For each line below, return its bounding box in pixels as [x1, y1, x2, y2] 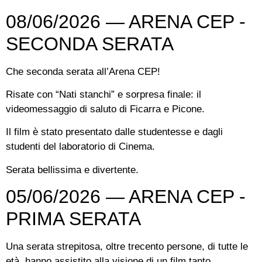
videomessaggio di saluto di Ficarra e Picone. [6, 104, 205, 115]
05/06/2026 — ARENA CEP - [6, 186, 246, 208]
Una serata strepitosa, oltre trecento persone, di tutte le [6, 241, 248, 253]
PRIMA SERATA [6, 208, 141, 230]
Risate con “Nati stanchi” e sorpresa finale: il [6, 89, 201, 101]
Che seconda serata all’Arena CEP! [6, 65, 160, 77]
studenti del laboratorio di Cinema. [6, 141, 155, 153]
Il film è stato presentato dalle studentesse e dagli [6, 126, 223, 138]
